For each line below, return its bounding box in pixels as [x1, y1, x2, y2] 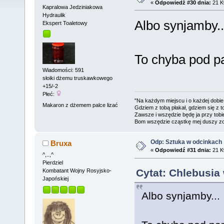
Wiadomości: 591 [42, 67, 84, 73]
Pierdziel [42, 159, 63, 166]
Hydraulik [42, 11, 65, 18]
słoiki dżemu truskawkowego [42, 75, 112, 81]
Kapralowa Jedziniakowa [42, 3, 102, 10]
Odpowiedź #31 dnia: [154, 147, 211, 153]
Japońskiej [42, 175, 68, 182]
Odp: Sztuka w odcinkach [150, 138, 222, 146]
